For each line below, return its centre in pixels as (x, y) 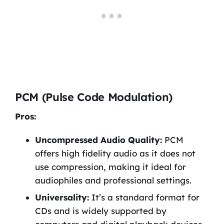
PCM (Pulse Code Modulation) (94, 97)
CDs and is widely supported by (100, 211)
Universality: (62, 197)
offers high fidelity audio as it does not (115, 153)
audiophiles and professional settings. (113, 180)
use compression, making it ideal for (110, 167)
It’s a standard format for (144, 197)
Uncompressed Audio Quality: (98, 140)
